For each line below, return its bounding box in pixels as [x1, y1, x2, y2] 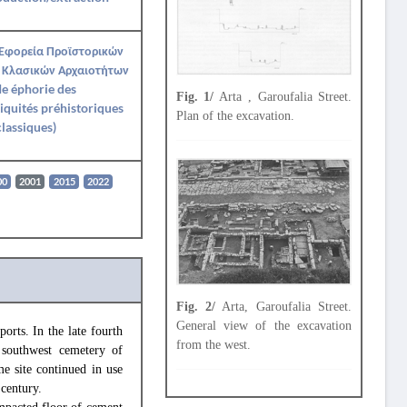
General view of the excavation [175, 318, 352, 333]
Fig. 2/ [175, 299, 216, 313]
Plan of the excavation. [175, 108, 294, 123]
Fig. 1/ [175, 89, 214, 104]
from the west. [175, 337, 251, 352]
